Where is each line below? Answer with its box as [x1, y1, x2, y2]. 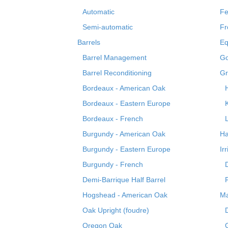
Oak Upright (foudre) [82, 206, 149, 214]
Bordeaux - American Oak [82, 83, 165, 92]
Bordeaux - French [82, 114, 143, 123]
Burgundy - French [82, 160, 143, 168]
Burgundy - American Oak [82, 129, 165, 138]
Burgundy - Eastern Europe [82, 145, 170, 153]
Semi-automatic [82, 22, 133, 31]
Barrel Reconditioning [82, 68, 152, 77]
